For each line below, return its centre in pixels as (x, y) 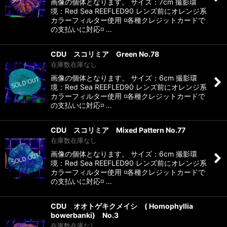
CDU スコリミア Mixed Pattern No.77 (118, 130)
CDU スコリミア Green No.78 (105, 54)
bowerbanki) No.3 (85, 215)
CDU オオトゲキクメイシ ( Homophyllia (122, 206)
